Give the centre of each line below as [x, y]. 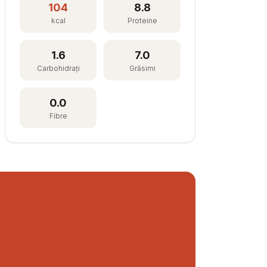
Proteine [142, 21]
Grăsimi [142, 68]
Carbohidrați [58, 68]
